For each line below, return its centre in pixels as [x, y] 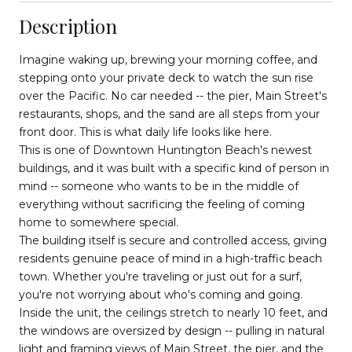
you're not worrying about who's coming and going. [161, 294]
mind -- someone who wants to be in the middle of [159, 186]
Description [68, 26]
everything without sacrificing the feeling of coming [162, 204]
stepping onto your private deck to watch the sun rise [166, 77]
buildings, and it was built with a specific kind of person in [174, 168]
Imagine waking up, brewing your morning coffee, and [168, 59]
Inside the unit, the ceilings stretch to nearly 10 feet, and [173, 312]
